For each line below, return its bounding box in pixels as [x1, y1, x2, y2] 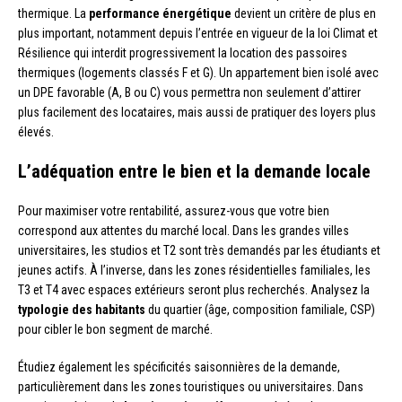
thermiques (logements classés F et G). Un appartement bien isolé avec [18, 65, 379, 80]
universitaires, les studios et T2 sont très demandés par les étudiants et [18, 242, 380, 258]
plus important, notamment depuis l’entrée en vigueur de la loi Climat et [18, 25, 378, 40]
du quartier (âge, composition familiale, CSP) [145, 301, 375, 317]
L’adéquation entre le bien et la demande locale [18, 160, 371, 182]
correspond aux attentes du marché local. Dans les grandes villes [18, 223, 349, 238]
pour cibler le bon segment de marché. [18, 321, 213, 336]
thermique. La [18, 5, 89, 21]
